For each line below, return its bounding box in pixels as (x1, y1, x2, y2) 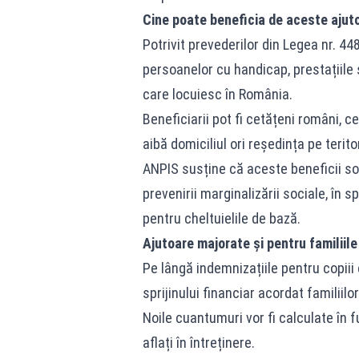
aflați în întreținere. (142, 333, 255, 351)
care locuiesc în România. (142, 85, 292, 103)
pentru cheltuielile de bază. (142, 209, 301, 227)
